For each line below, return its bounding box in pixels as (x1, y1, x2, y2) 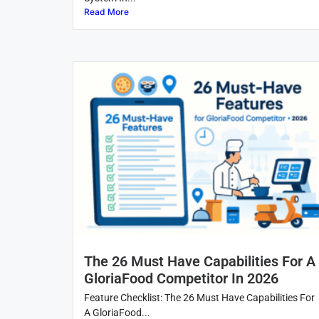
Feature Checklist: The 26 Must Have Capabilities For (84, 292, 315, 304)
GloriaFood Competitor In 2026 (84, 270, 278, 288)
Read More (84, 6, 129, 18)
